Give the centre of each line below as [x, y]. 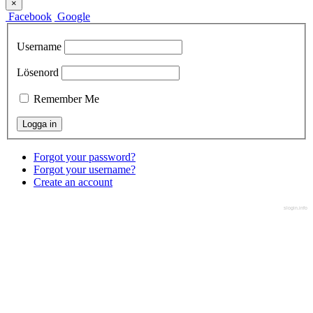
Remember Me [66, 99]
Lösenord [38, 72]
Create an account [73, 182]
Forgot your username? [85, 169]
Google [74, 17]
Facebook [30, 17]
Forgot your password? [85, 156]
